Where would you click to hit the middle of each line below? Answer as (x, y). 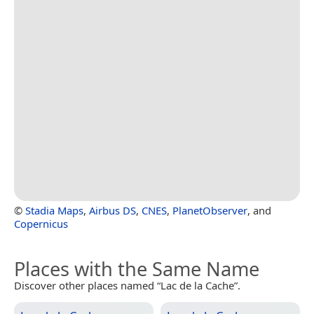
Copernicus (41, 224)
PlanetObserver (210, 211)
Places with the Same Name (137, 269)
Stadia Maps (54, 211)
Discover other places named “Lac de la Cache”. (127, 286)
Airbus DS (112, 211)
